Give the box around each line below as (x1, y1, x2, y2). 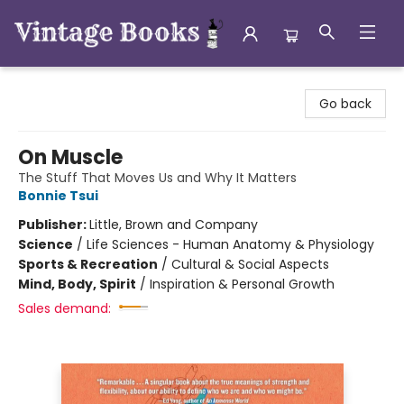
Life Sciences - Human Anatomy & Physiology (87, 235, 374, 253)
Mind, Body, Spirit (18, 275, 136, 293)
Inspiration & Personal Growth (150, 275, 335, 293)
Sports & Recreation (18, 255, 158, 273)
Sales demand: (18, 299, 111, 317)
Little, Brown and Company (89, 216, 258, 234)
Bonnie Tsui (18, 187, 98, 205)
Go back (319, 95, 372, 113)
